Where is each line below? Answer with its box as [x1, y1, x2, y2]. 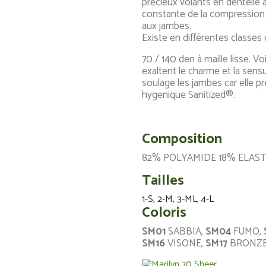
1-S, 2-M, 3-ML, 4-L [142, 191, 214, 207]
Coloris [142, 201, 186, 224]
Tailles [142, 169, 184, 192]
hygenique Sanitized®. [142, 87, 235, 103]
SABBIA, [166, 223, 205, 240]
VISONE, [165, 235, 205, 252]
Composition [142, 128, 222, 151]
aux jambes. [142, 18, 191, 34]
